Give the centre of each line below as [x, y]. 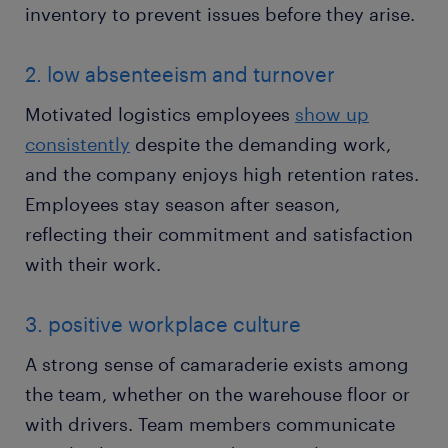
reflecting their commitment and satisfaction [219, 233]
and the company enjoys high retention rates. [222, 173]
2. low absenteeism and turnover [180, 73]
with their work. [93, 263]
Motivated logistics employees [160, 113]
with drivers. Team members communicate [210, 423]
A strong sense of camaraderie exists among [217, 363]
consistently [77, 143]
